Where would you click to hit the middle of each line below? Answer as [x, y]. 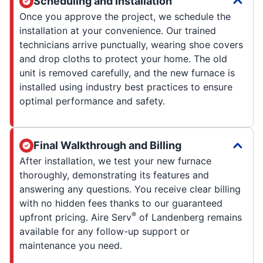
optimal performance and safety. [92, 101]
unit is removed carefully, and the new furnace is [127, 73]
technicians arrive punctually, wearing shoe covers [131, 44]
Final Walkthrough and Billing [107, 145]
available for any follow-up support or [104, 231]
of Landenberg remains [189, 217]
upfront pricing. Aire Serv [75, 217]
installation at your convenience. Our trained [118, 30]
